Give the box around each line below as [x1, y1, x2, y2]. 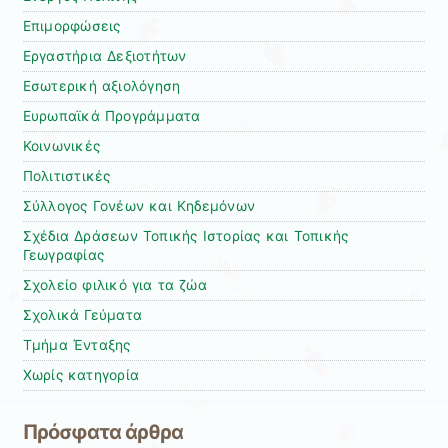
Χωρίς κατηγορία [22, 367, 140, 384]
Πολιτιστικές [22, 168, 111, 185]
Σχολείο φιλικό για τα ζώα [22, 277, 207, 294]
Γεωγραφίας [22, 247, 105, 264]
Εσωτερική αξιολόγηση [22, 78, 181, 95]
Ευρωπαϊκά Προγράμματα [22, 108, 201, 125]
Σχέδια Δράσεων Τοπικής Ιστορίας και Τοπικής [22, 228, 349, 245]
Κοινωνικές [22, 138, 101, 155]
